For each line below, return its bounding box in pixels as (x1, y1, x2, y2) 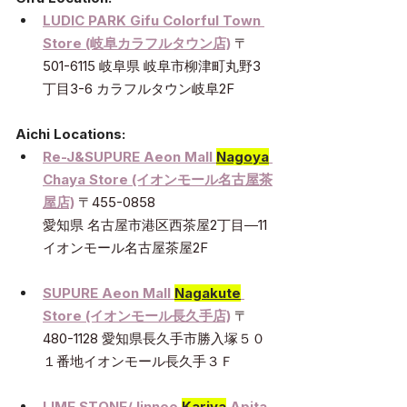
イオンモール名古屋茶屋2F (43, 239, 208, 257)
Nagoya (216, 148, 269, 166)
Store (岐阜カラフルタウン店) (43, 35, 231, 53)
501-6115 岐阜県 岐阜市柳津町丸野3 (43, 57, 261, 75)
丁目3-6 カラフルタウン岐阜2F (43, 80, 234, 98)
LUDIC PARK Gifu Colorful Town (43, 12, 264, 30)
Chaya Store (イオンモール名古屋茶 (43, 171, 273, 189)
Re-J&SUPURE (43, 148, 144, 166)
